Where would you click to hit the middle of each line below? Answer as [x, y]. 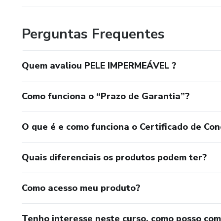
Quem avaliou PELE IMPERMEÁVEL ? [99, 65]
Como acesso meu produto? [81, 188]
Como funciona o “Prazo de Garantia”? [106, 96]
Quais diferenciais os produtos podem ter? [114, 157]
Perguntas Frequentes [93, 34]
